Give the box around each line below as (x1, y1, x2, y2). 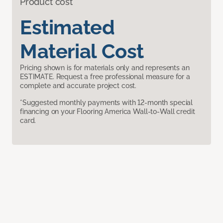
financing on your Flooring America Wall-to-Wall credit (20, 108, 195, 116)
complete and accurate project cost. (20, 82, 137, 90)
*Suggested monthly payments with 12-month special (20, 99, 193, 107)
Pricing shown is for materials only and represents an (20, 64, 190, 72)
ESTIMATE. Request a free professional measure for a (20, 73, 190, 81)
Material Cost (20, 39, 144, 63)
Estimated (20, 15, 115, 39)
